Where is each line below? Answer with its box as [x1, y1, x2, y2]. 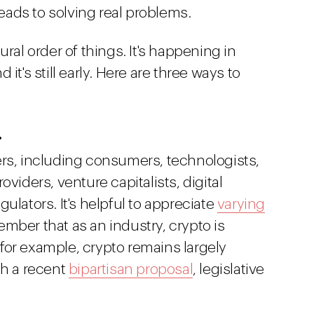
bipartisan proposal [68, 262, 193, 277]
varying [217, 197, 266, 212]
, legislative [193, 262, 265, 277]
